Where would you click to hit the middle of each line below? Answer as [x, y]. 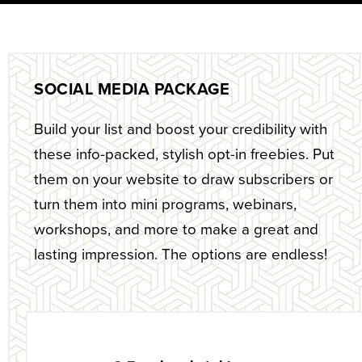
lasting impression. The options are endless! [183, 254]
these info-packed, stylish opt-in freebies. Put [184, 154]
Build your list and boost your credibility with [181, 129]
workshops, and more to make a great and [176, 229]
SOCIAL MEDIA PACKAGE [132, 89]
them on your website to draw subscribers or [183, 179]
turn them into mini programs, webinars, [165, 204]
